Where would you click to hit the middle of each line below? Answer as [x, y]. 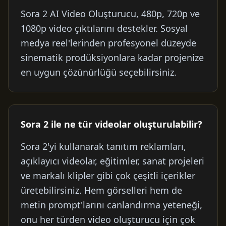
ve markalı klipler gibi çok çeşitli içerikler [108, 176]
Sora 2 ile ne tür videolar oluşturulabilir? [111, 124]
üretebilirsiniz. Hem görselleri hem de [101, 190]
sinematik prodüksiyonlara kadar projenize [112, 58]
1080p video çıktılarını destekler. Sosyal [104, 28]
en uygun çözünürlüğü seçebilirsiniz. [99, 72]
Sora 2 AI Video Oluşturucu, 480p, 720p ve [110, 14]
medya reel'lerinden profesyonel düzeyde [108, 43]
